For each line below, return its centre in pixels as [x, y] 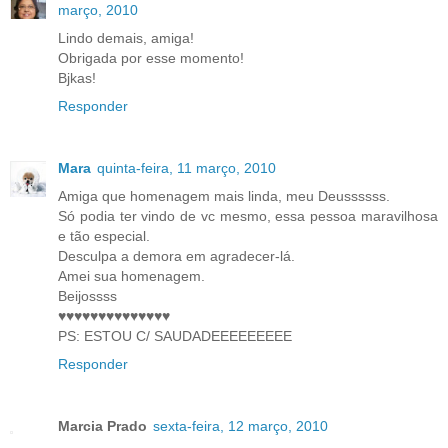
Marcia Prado [102, 425]
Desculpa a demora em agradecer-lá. [176, 256]
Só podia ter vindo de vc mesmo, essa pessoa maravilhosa [248, 216]
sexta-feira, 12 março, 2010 [240, 425]
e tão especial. [104, 236]
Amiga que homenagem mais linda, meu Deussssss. [224, 196]
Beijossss [87, 296]
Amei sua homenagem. [131, 276]
